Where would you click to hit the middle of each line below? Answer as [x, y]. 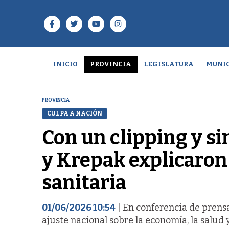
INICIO [65, 64]
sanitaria [84, 182]
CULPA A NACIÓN [75, 113]
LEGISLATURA [168, 64]
